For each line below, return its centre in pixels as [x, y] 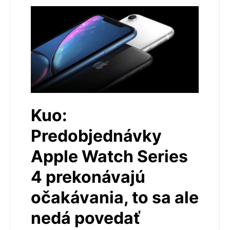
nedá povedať [86, 218]
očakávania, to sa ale [115, 197]
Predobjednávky [96, 136]
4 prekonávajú [88, 177]
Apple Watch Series [109, 156]
